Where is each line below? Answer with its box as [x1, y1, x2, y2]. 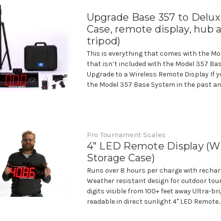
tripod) [86, 35, 121, 47]
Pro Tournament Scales [86, 130, 166, 140]
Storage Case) [86, 152, 155, 164]
